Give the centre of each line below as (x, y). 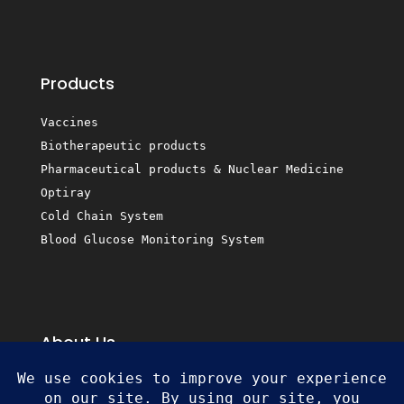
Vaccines (69, 122)
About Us (78, 342)
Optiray (66, 192)
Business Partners (110, 384)
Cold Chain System (102, 216)
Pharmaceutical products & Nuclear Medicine (192, 169)
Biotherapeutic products (124, 145)
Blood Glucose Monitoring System (152, 239)
